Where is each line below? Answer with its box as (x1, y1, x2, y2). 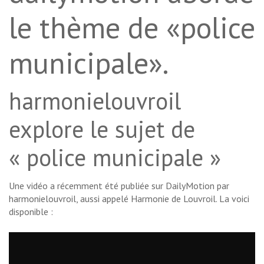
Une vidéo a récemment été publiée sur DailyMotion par (9, 180, 229, 192)
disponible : (9, 206, 53, 218)
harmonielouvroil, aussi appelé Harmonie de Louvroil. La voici (9, 193, 249, 205)
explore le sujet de (9, 114, 195, 145)
